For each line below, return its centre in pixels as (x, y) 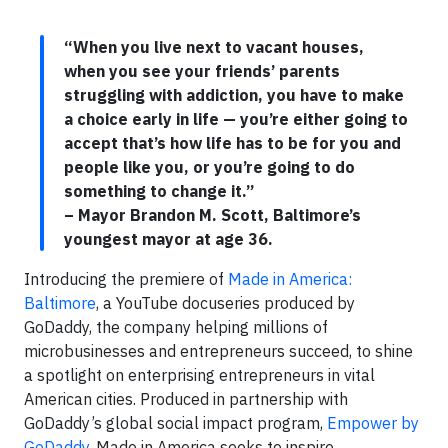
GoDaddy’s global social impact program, (175, 423)
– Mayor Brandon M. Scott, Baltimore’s (212, 215)
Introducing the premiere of (126, 279)
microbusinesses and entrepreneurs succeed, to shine (218, 351)
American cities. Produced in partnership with (186, 399)
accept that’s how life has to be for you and (232, 143)
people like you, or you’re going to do (209, 167)
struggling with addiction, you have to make (234, 95)
